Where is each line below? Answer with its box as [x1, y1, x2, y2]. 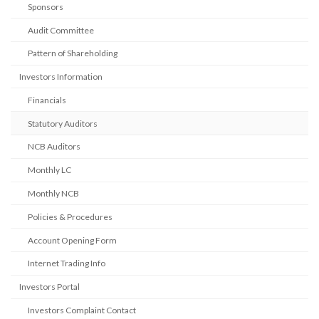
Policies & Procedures [28, 211, 113, 222]
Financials [28, 94, 66, 105]
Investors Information [19, 71, 103, 83]
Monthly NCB [28, 187, 79, 199]
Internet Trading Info [28, 258, 105, 269]
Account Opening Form [28, 234, 117, 246]
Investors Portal [19, 281, 80, 293]
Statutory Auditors [28, 117, 98, 129]
